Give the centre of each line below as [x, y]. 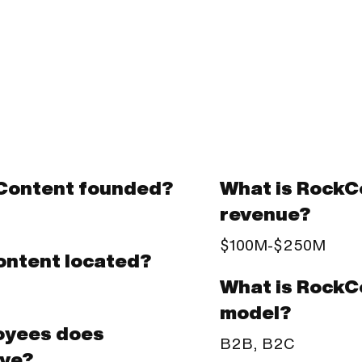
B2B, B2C [258, 343]
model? [256, 312]
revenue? [265, 214]
